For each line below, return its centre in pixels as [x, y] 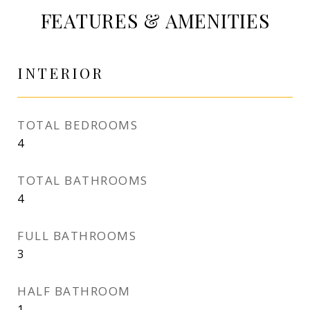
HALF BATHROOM [74, 291]
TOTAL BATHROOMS [83, 180]
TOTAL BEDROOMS [77, 125]
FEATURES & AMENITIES [155, 20]
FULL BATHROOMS [77, 236]
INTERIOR [61, 73]
